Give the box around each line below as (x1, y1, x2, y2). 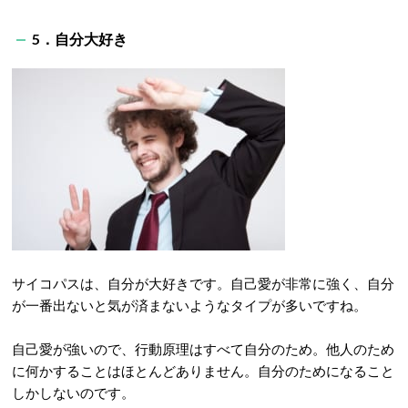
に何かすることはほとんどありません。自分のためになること (12, 362, 394, 379)
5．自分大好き (32, 30, 127, 47)
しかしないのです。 (12, 384, 135, 401)
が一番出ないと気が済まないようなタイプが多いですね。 (12, 297, 367, 313)
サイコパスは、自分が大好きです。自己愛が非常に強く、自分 (12, 275, 394, 291)
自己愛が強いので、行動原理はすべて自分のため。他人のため (12, 341, 394, 357)
